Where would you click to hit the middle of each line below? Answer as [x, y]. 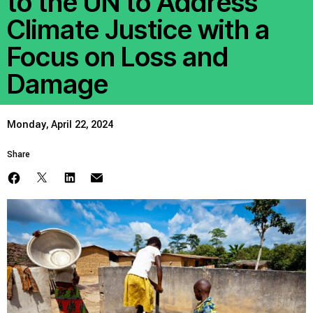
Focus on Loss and [118, 57]
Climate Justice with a [138, 30]
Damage [58, 84]
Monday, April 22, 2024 [60, 125]
